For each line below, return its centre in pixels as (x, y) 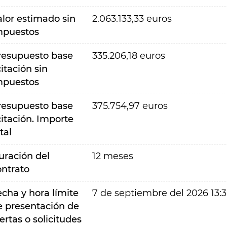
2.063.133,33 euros (132, 19)
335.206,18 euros (128, 56)
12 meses (112, 156)
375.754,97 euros (130, 106)
